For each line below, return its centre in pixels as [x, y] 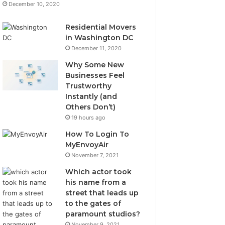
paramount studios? [103, 214]
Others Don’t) [91, 107]
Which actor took [99, 172]
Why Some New [95, 65]
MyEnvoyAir [87, 144]
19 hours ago [89, 117]
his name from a [96, 182]
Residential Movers [101, 27]
